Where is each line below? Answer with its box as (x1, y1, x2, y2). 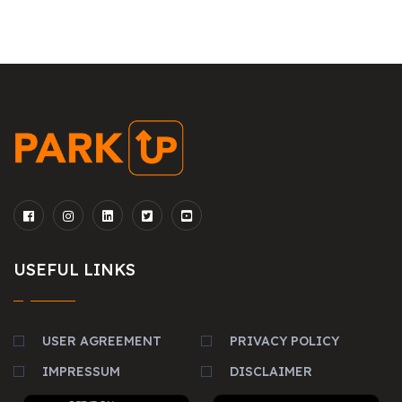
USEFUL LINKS (13, 258, 135, 280)
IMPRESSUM (42, 363, 120, 380)
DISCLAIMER (230, 363, 312, 380)
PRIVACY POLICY (230, 332, 339, 349)
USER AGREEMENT (42, 332, 162, 349)
